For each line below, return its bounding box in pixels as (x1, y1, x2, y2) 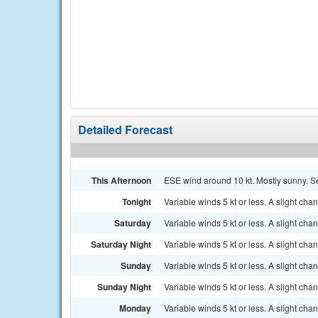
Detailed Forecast (78, 121, 172, 138)
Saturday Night (91, 238, 151, 251)
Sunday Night (97, 280, 151, 293)
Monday (119, 302, 151, 314)
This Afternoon (92, 174, 151, 187)
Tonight (122, 195, 151, 208)
